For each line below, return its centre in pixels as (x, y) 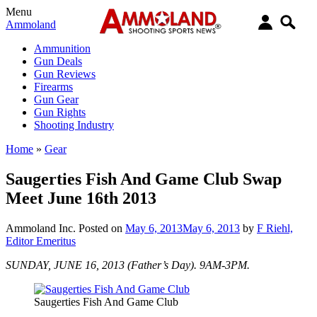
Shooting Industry (74, 125)
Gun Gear (56, 99)
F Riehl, (275, 228)
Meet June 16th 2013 (81, 198)
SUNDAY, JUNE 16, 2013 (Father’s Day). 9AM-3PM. (128, 265)
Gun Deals (58, 61)
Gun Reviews (65, 74)
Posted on (102, 228)
